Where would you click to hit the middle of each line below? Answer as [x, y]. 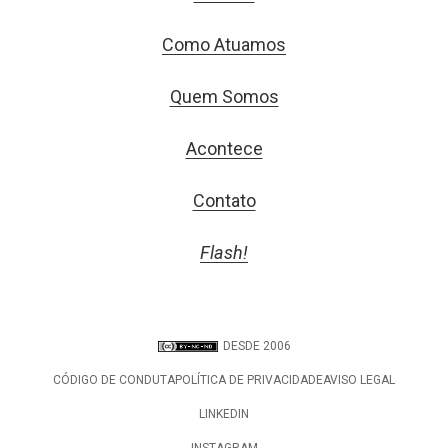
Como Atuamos [224, 45]
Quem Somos [224, 97]
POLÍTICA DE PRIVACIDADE [249, 380]
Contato [224, 201]
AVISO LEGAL [359, 380]
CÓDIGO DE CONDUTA [114, 380]
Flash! [224, 253]
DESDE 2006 [256, 346]
